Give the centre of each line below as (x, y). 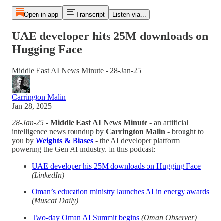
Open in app (41, 15)
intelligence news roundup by (59, 131)
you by (24, 140)
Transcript (90, 15)
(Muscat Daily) (55, 200)
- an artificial (168, 122)
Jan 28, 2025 (32, 106)
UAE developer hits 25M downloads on (110, 36)
